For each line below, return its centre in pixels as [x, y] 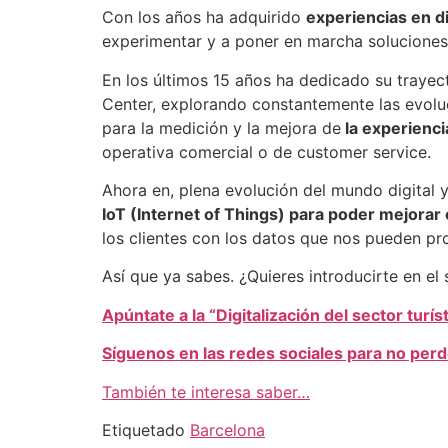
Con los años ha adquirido [204, 17]
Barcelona [227, 429]
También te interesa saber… [206, 391]
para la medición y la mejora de [221, 127]
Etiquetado [146, 429]
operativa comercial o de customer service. [266, 151]
